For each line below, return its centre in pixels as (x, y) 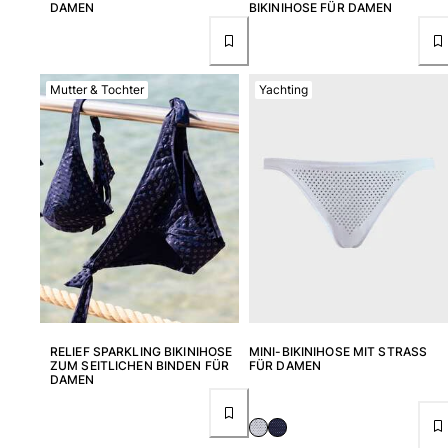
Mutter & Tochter (97, 89)
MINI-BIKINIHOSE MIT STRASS (338, 351)
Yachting (283, 89)
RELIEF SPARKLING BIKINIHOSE (141, 351)
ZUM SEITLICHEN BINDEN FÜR (139, 365)
